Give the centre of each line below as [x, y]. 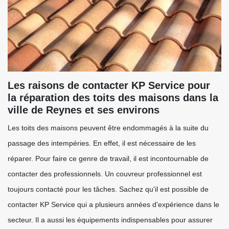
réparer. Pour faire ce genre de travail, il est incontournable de [108, 158]
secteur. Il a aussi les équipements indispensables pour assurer [110, 220]
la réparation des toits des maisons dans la [113, 98]
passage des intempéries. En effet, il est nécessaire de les [102, 143]
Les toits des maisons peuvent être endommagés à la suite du [108, 128]
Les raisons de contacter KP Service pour [109, 85]
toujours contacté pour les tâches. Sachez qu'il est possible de [108, 189]
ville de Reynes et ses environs [84, 110]
